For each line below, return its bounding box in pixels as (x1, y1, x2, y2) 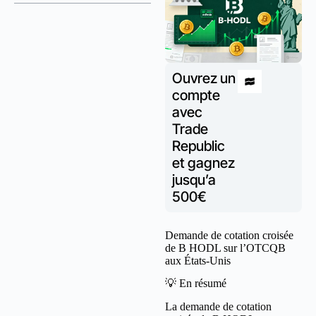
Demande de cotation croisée (165, 229, 293, 241)
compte (172, 86, 220, 104)
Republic (172, 137, 225, 154)
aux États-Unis (165, 254, 231, 267)
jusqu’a (172, 171, 216, 188)
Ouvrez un (172, 69, 236, 87)
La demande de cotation (165, 300, 272, 313)
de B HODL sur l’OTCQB (165, 241, 286, 254)
